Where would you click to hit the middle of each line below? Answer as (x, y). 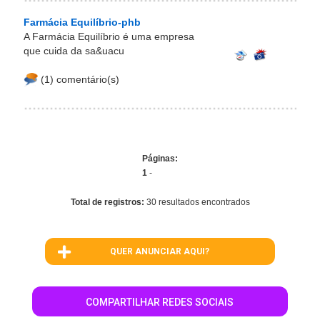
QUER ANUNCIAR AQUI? (160, 251)
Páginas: (160, 159)
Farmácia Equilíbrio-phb (82, 22)
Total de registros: (108, 202)
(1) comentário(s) (79, 79)
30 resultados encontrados (198, 202)
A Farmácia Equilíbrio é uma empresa (109, 36)
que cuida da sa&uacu (74, 51)
